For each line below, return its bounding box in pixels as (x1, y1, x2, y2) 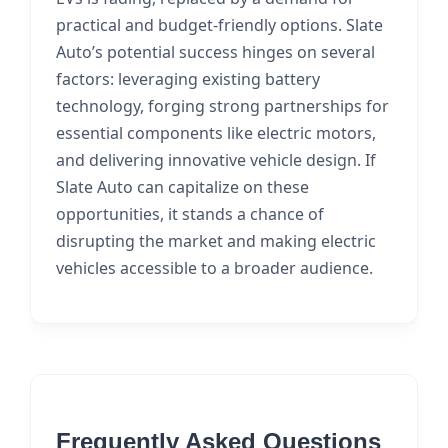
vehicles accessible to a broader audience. (56, 257, 373, 279)
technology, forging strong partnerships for (56, 95, 389, 117)
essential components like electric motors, (56, 122, 376, 144)
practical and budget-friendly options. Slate (56, 14, 383, 36)
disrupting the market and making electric (56, 230, 376, 252)
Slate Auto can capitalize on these (56, 176, 309, 198)
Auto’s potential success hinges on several (56, 41, 375, 63)
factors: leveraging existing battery (56, 68, 320, 90)
